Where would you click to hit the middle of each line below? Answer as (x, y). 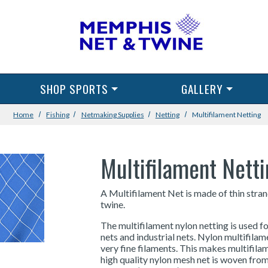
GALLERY (202, 89)
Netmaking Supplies (112, 115)
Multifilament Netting (226, 115)
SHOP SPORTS (74, 89)
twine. (113, 204)
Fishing (58, 115)
